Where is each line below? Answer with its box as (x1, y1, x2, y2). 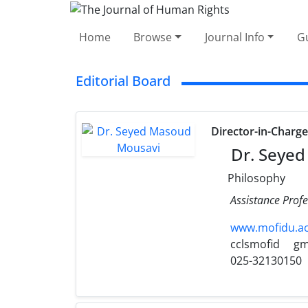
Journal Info (204, 29, 265, 45)
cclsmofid (228, 236, 280, 252)
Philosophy (225, 170, 286, 186)
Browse (133, 29, 173, 45)
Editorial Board (76, 71, 170, 90)
